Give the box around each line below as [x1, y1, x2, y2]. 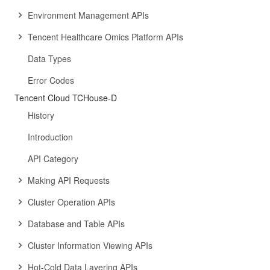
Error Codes [28, 74, 74, 86]
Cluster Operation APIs [28, 196, 115, 208]
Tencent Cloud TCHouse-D [14, 92, 117, 104]
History [28, 109, 54, 121]
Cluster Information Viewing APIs [28, 239, 152, 251]
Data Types [28, 52, 71, 64]
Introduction [28, 131, 73, 143]
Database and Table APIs [28, 218, 125, 230]
